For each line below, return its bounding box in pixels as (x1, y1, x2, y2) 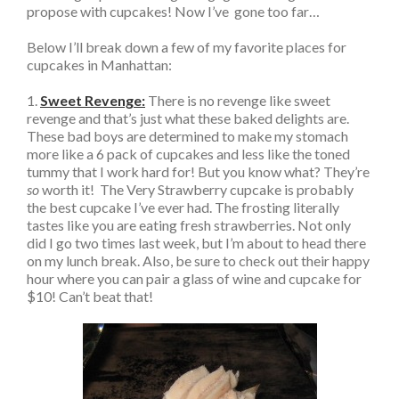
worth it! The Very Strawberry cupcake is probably (39, 181, 354, 198)
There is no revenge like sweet (145, 92, 330, 109)
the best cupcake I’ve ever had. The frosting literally (27, 199, 339, 216)
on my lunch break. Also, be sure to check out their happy (27, 252, 370, 269)
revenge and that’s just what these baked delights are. (27, 110, 349, 126)
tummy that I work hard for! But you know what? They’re (27, 163, 370, 180)
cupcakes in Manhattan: (27, 56, 172, 73)
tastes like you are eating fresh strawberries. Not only (27, 216, 351, 233)
